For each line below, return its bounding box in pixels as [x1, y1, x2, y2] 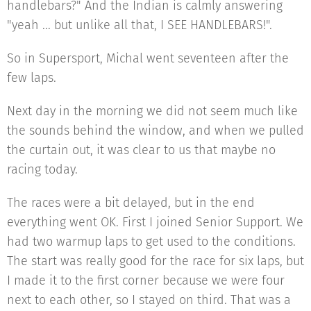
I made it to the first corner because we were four [7, 273, 285, 288]
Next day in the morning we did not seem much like [7, 103, 298, 119]
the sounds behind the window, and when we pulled [7, 123, 304, 138]
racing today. [7, 162, 81, 177]
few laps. [7, 70, 56, 85]
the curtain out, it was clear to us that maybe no [7, 142, 276, 158]
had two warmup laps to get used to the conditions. [7, 234, 296, 249]
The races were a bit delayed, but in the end [7, 195, 255, 210]
